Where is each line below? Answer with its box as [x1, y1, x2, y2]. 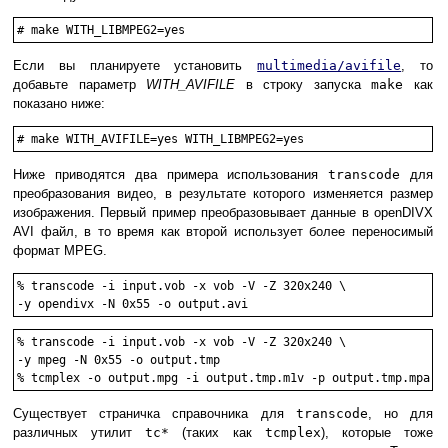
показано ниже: [13, 95, 105, 111]
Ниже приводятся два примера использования [13, 166, 329, 182]
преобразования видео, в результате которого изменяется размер [13, 185, 433, 201]
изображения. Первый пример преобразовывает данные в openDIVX [13, 204, 433, 220]
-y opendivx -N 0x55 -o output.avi [17, 296, 248, 311]
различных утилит [13, 424, 146, 440]
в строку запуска [235, 76, 372, 92]
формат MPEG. [13, 242, 107, 258]
